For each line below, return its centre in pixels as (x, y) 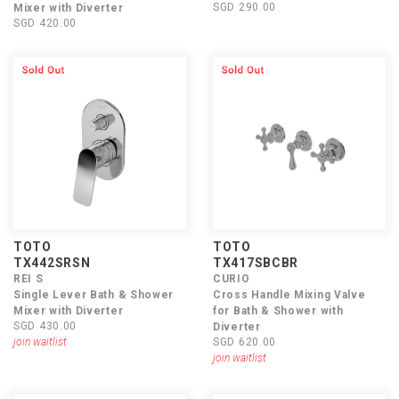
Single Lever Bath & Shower (94, 295)
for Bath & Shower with (278, 311)
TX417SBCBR (256, 263)
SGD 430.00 (45, 326)
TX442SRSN (52, 263)
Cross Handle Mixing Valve (289, 295)
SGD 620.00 (244, 342)
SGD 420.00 (45, 23)
